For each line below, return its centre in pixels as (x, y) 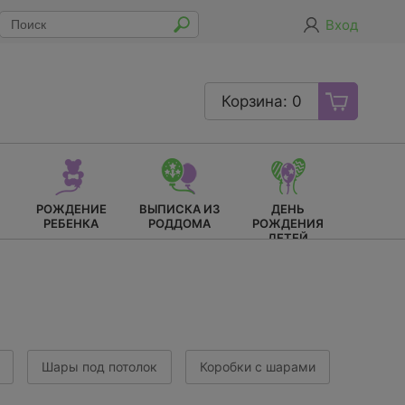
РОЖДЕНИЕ (71, 209)
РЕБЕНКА (71, 223)
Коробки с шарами (258, 367)
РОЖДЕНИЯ (288, 223)
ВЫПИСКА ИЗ (179, 209)
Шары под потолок (99, 367)
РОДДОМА (179, 223)
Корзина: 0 (262, 101)
